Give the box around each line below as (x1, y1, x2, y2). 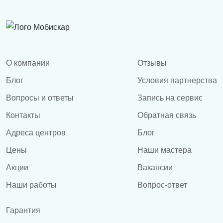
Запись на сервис (137, 93, 203, 102)
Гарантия (6, 206, 40, 215)
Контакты (6, 111, 40, 119)
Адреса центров (6, 128, 66, 137)
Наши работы (6, 180, 57, 189)
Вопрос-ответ (137, 180, 187, 189)
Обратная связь (137, 111, 196, 119)
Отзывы (137, 58, 167, 67)
